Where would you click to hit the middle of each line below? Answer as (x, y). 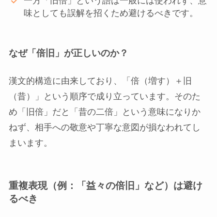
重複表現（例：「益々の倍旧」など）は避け (105, 186)
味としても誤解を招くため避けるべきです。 (111, 13)
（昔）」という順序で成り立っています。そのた (104, 97)
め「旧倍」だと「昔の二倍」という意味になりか (104, 112)
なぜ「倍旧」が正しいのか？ (68, 53)
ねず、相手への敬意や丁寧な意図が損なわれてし (104, 128)
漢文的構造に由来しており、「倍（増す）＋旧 (100, 81)
